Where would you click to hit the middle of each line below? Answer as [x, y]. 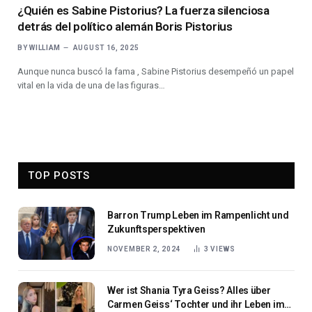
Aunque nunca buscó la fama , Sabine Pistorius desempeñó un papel [156, 71]
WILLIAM [45, 47]
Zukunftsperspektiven [156, 229]
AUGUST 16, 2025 [106, 47]
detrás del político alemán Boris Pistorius [125, 26]
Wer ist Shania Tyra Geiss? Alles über [189, 290]
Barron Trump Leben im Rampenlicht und [198, 215]
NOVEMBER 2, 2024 [144, 249]
